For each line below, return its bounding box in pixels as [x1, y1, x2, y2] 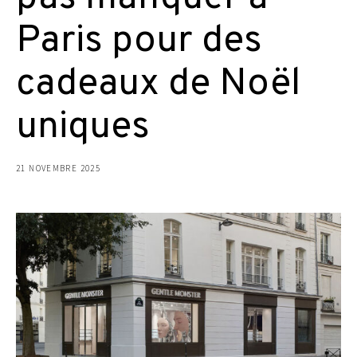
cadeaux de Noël [16, 61, 300, 108]
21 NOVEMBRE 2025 [16, 163, 100, 174]
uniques [16, 104, 150, 151]
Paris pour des [16, 18, 262, 65]
